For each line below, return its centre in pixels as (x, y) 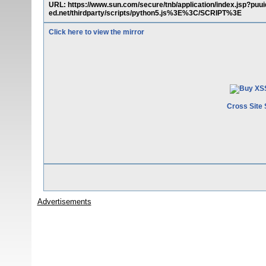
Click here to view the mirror (96, 32)
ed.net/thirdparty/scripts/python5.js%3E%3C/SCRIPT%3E (145, 13)
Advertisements (64, 202)
